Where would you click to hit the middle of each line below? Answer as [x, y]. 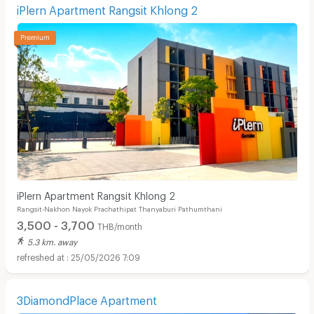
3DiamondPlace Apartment [87, 298]
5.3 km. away [52, 240]
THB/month [120, 225]
